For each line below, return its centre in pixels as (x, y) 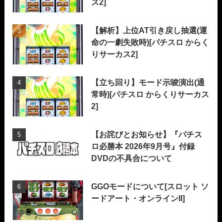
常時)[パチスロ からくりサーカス (150, 94)
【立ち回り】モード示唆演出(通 (148, 83)
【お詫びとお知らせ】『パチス (147, 134)
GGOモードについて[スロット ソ (150, 186)
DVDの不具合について (132, 158)
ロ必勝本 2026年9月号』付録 (143, 146)
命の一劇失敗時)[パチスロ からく (150, 42)
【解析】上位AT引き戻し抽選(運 (149, 30)
